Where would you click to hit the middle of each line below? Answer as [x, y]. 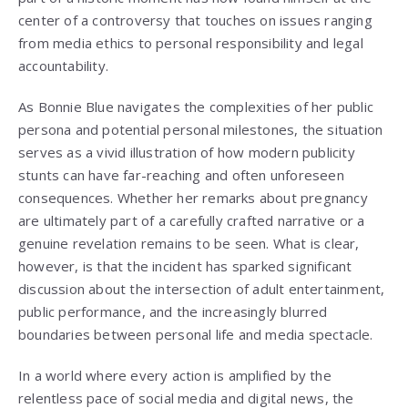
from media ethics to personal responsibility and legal [191, 43]
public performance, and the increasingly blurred [173, 312]
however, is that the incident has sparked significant [185, 266]
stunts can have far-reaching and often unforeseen [181, 175]
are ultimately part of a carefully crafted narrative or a [192, 221]
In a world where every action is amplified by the [175, 376]
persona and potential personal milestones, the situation [201, 130]
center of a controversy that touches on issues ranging [195, 20]
